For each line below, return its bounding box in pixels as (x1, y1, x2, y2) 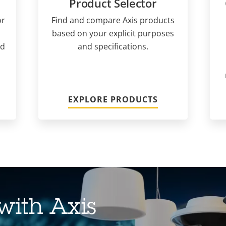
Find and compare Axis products (51, 14, 175, 26)
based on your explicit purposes (51, 27, 174, 39)
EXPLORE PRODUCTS (68, 93, 158, 105)
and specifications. (77, 40, 148, 52)
